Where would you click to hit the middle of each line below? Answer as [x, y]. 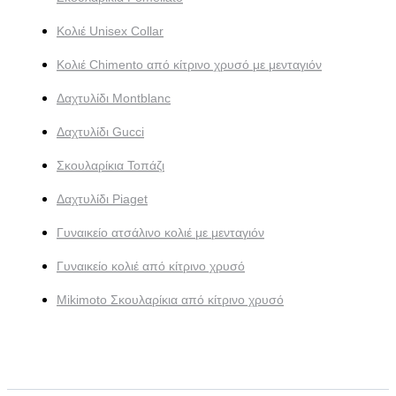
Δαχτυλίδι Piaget [102, 198]
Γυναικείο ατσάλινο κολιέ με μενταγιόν [160, 232]
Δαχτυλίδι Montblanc [114, 98]
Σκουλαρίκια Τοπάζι [110, 165]
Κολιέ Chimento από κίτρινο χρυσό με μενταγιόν [189, 64]
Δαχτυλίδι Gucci [100, 131]
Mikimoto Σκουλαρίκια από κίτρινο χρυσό [170, 299]
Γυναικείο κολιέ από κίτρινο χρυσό [151, 266]
